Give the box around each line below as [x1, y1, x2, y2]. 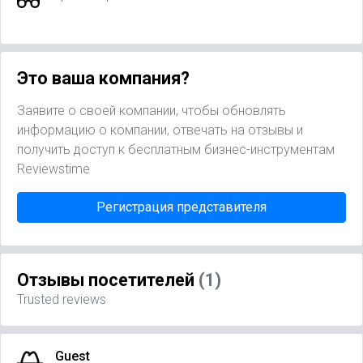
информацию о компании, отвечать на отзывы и [17, 122, 303, 139]
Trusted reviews [17, 292, 106, 308]
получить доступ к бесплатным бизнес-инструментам [17, 142, 335, 158]
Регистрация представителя [96, 199, 267, 216]
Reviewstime [17, 161, 90, 177]
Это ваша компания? [17, 67, 190, 88]
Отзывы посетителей [17, 270, 199, 291]
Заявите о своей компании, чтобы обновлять [17, 103, 286, 119]
